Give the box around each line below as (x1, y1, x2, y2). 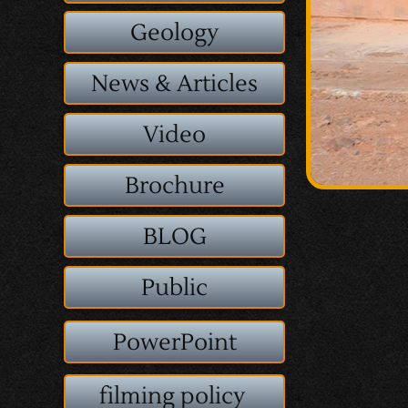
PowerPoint (112, 328, 237, 357)
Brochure (124, 171, 225, 200)
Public (141, 273, 208, 302)
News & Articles (91, 69, 258, 98)
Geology (130, 18, 219, 47)
